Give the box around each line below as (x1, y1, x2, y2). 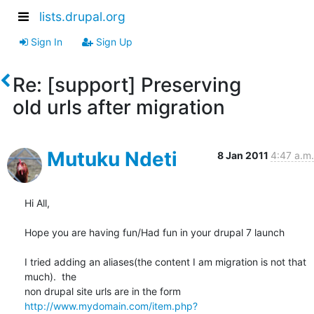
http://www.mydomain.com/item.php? (25, 299, 198, 312)
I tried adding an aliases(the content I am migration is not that (25, 255, 306, 268)
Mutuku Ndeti (47, 146, 177, 171)
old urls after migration (12, 95, 225, 119)
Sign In (28, 35, 62, 48)
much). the (25, 270, 76, 282)
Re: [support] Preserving (12, 72, 241, 97)
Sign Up (93, 35, 132, 48)
